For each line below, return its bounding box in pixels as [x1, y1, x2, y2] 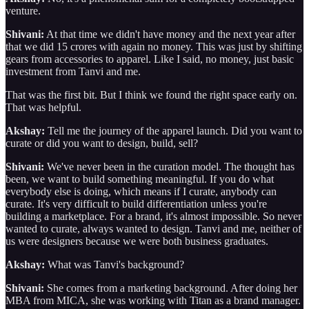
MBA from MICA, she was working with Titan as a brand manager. [6, 294, 301, 306]
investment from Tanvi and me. [6, 65, 141, 77]
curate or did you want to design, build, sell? [6, 137, 198, 149]
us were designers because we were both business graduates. [6, 235, 271, 247]
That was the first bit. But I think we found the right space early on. [6, 88, 297, 101]
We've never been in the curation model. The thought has [44, 160, 295, 172]
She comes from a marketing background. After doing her [44, 281, 297, 294]
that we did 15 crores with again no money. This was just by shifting [6, 40, 302, 52]
